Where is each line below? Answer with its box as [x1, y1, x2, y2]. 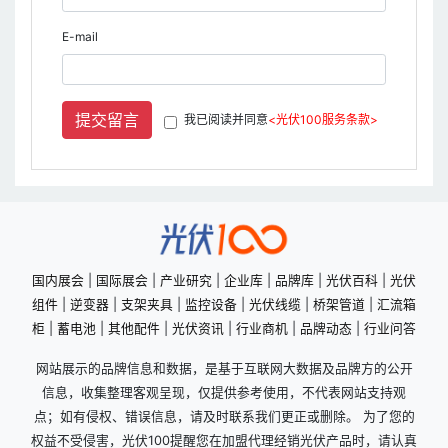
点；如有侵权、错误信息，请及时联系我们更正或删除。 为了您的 [33, 409, 415, 425]
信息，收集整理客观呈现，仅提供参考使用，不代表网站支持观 [42, 385, 406, 401]
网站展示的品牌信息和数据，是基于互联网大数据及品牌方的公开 [35, 361, 413, 377]
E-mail [62, 29, 98, 45]
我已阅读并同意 [184, 112, 268, 128]
